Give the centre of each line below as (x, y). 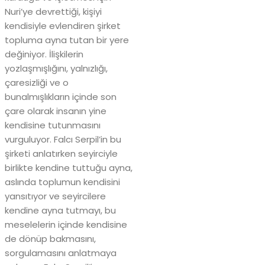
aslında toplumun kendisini (62, 182)
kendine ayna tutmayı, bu (60, 211)
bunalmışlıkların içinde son (61, 97)
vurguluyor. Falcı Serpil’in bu (63, 140)
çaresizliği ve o (37, 83)
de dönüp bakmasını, (50, 239)
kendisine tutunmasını (53, 125)
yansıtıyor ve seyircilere (55, 196)
